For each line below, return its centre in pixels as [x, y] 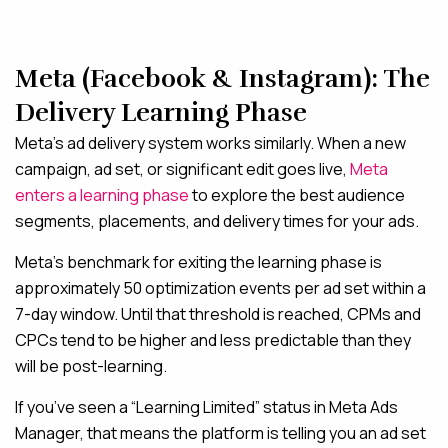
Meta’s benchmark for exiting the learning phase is [198, 262]
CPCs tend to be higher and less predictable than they [213, 340]
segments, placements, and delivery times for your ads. [217, 221]
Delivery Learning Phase [161, 112]
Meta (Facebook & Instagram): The [222, 78]
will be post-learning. [91, 366]
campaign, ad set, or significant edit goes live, [182, 169]
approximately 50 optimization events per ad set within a [220, 288]
